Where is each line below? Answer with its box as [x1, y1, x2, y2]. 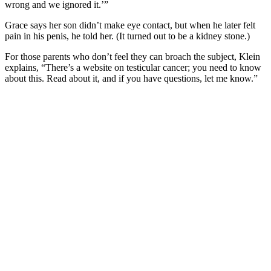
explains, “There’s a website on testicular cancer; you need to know [5, 62, 261, 73]
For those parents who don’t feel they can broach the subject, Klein [5, 51, 260, 62]
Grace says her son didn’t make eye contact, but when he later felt [5, 20, 255, 31]
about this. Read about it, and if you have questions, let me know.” [5, 73, 258, 84]
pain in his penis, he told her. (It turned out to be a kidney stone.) [5, 31, 250, 42]
